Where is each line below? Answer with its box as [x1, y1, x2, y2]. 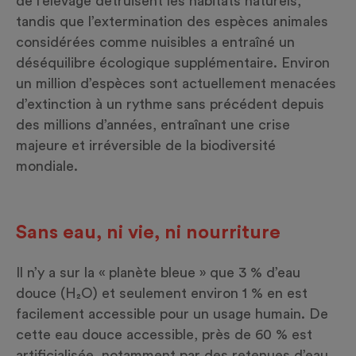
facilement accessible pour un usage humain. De [16, 307, 328, 322]
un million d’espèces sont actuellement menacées [16, 76, 336, 91]
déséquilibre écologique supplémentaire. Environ [16, 56, 330, 71]
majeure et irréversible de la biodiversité [16, 138, 276, 153]
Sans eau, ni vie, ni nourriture [16, 223, 281, 243]
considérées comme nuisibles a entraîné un [16, 35, 295, 50]
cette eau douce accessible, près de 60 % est [16, 327, 312, 342]
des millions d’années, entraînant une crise [16, 118, 290, 133]
